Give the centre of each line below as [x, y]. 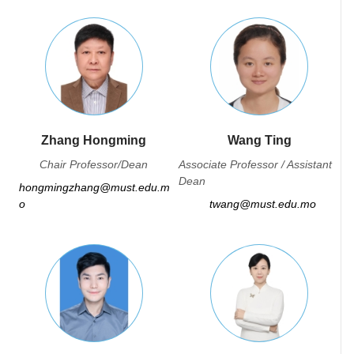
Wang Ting [259, 140]
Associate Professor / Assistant [255, 164]
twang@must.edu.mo [262, 204]
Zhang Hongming [94, 140]
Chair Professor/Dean [94, 164]
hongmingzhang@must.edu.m [94, 187]
